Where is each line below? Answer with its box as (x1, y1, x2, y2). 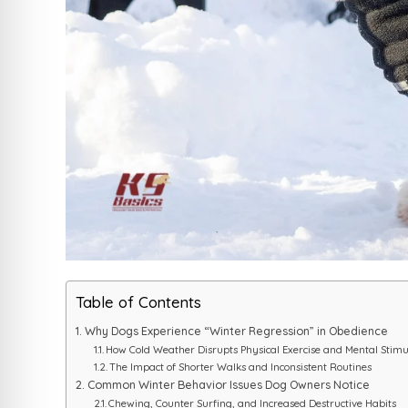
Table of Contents (76, 292, 201, 312)
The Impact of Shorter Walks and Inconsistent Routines (109, 361, 372, 374)
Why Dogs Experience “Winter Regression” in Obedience (84, 323, 388, 339)
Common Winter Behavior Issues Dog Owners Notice (87, 377, 370, 393)
